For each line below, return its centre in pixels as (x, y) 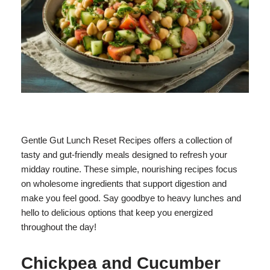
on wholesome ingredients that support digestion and (124, 183)
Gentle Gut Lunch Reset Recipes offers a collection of (127, 140)
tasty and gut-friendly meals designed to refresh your (124, 154)
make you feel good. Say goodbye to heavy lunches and (131, 198)
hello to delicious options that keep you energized (117, 212)
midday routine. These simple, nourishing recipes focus (129, 169)
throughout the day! (59, 227)
